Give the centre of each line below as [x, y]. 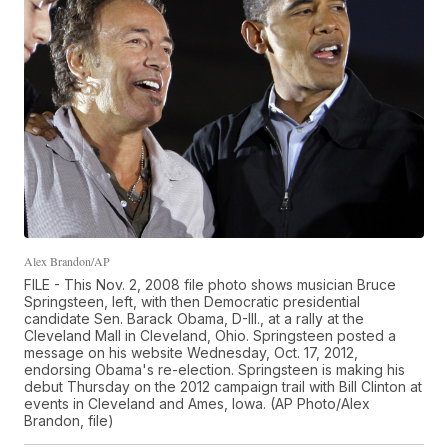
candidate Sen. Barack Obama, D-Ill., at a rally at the [194, 318]
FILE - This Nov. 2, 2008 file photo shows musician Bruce [210, 284]
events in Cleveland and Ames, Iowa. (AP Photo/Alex [197, 403]
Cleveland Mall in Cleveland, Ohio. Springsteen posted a [210, 335]
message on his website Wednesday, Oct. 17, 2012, [191, 352]
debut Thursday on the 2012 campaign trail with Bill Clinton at [223, 386]
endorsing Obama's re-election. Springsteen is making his [215, 369]
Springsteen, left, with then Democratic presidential [192, 301]
